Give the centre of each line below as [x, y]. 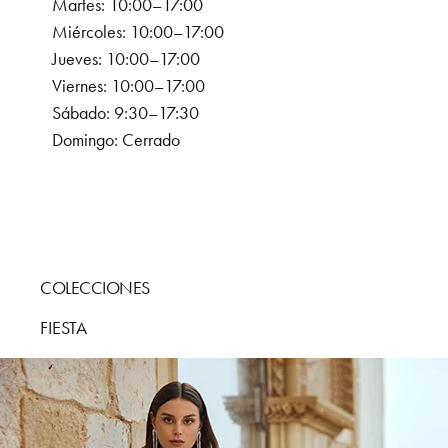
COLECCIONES [95, 288]
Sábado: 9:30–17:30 [125, 113]
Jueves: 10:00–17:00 [126, 59]
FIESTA [64, 328]
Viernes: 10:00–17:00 [128, 86]
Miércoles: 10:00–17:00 [138, 32]
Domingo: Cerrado [116, 140]
